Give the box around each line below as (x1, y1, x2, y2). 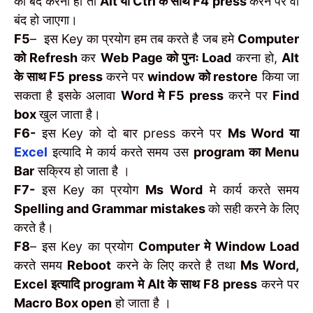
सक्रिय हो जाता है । (34, 163, 130, 179)
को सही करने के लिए (208, 201, 299, 217)
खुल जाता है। (39, 107, 101, 122)
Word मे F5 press (120, 88, 224, 103)
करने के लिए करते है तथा (111, 258, 240, 273)
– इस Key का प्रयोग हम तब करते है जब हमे (30, 31, 238, 47)
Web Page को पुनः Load (100, 50, 232, 66)
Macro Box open (14, 296, 112, 311)
